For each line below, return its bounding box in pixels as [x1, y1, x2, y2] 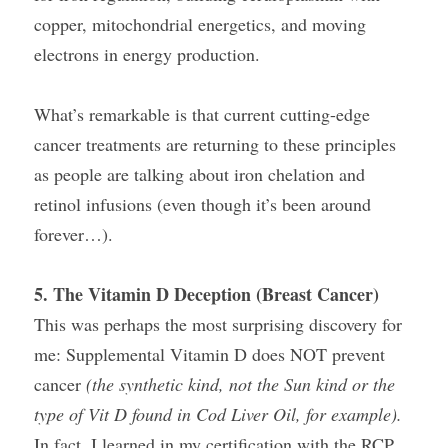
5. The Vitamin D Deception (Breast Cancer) [34, 281, 379, 307]
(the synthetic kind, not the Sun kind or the [86, 372, 395, 396]
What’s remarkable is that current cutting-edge [34, 102, 370, 126]
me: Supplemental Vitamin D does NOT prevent [34, 342, 385, 366]
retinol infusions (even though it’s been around [34, 192, 371, 216]
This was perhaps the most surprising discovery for [34, 312, 402, 336]
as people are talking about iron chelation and [34, 162, 365, 186]
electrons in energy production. [34, 42, 260, 66]
